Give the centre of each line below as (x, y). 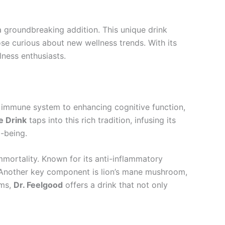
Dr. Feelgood (38, 185)
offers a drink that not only (115, 185)
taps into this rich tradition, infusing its (101, 120)
